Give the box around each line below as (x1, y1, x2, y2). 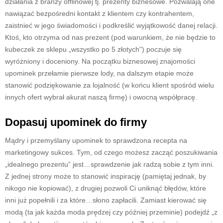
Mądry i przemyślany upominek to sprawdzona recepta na (5, 136, 187, 144)
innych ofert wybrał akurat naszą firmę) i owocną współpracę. (5, 93, 197, 101)
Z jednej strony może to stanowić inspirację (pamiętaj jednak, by (5, 172, 206, 180)
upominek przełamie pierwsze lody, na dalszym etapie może (5, 69, 194, 77)
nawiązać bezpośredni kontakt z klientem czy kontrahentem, (5, 9, 194, 17)
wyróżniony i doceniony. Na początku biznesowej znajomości (5, 57, 195, 65)
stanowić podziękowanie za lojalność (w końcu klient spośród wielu (5, 81, 214, 89)
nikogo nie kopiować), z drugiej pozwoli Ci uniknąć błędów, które (5, 184, 206, 192)
